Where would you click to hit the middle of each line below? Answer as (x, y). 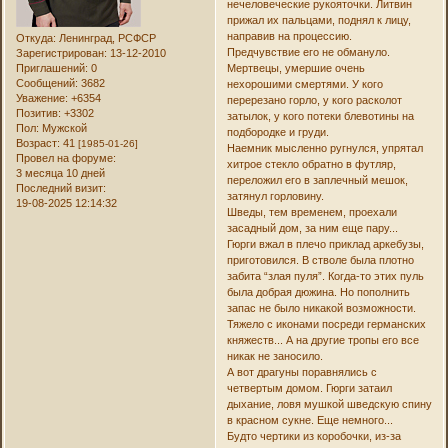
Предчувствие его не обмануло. (308, 52)
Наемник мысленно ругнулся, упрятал (324, 148)
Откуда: (36, 38)
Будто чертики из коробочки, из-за (313, 436)
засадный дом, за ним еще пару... (312, 228)
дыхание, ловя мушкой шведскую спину (329, 404)
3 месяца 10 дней (61, 173)
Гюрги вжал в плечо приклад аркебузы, (325, 244)
